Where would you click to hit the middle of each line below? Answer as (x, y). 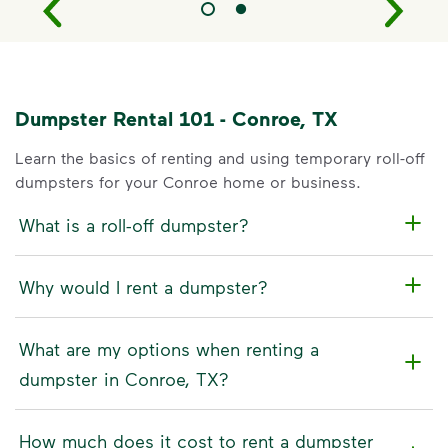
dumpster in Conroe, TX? (124, 378)
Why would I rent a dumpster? (143, 286)
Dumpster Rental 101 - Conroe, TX (176, 118)
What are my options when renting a (169, 348)
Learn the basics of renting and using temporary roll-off (220, 157)
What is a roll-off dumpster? (134, 224)
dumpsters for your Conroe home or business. (188, 181)
